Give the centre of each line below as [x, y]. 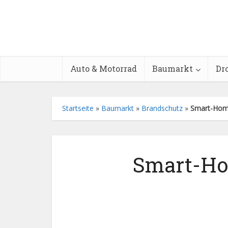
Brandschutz [162, 108]
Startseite [78, 108]
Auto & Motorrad [104, 68]
